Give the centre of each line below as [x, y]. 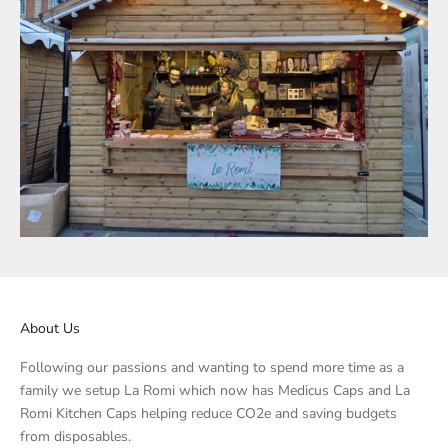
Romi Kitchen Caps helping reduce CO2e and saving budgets [208, 414]
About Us [50, 329]
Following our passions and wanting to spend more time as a [212, 368]
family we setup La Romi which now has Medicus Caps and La [215, 391]
